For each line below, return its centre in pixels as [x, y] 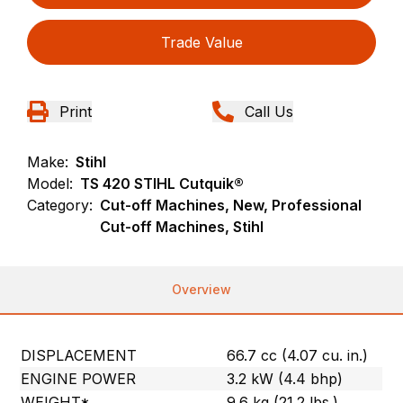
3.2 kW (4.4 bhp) [285, 379]
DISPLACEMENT [79, 356]
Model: [50, 184]
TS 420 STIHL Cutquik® [162, 184]
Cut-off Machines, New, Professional [231, 206]
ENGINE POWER [79, 379]
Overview [201, 290]
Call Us [269, 112]
